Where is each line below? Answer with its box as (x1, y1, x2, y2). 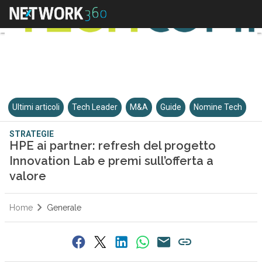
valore (9, 169, 46, 183)
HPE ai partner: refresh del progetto (9, 139, 216, 153)
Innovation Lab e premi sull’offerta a (9, 154, 213, 168)
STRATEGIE (9, 129, 54, 139)
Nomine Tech (194, 102, 243, 112)
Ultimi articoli (12, 102, 60, 112)
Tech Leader (72, 102, 118, 112)
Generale (46, 203, 81, 212)
